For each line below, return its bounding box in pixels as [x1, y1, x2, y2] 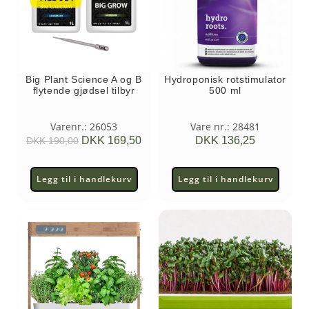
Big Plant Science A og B [26, 74, 142, 85]
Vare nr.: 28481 [190, 120, 260, 133]
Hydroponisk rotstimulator [163, 74, 286, 85]
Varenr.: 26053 [50, 120, 117, 133]
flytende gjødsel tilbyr [32, 85, 135, 96]
